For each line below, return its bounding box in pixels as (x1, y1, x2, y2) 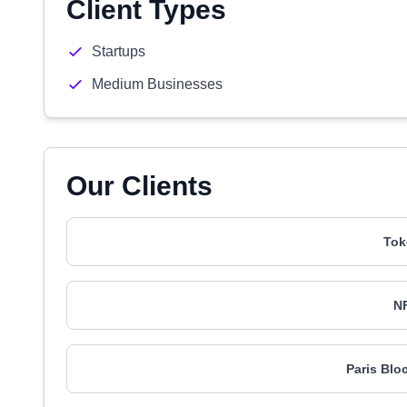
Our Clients (66, 171, 213, 201)
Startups (92, 44, 145, 59)
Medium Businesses (92, 76, 223, 92)
